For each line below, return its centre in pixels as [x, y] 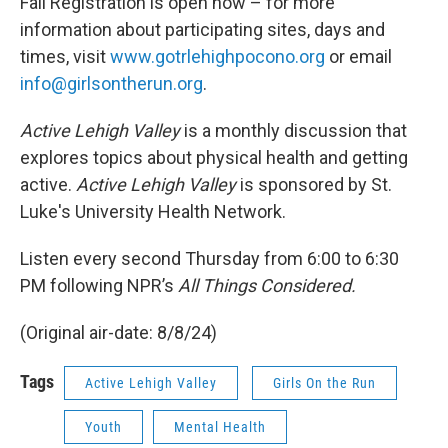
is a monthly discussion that [293, 130]
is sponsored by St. [314, 184]
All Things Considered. [267, 285]
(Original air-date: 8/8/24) [118, 332]
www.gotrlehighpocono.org [217, 56]
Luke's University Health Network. [153, 211]
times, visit [65, 56]
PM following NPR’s [99, 285]
